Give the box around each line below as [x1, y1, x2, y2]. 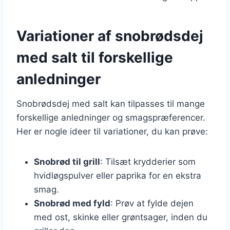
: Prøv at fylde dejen [110, 198, 194, 208]
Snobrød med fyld [34, 198, 110, 208]
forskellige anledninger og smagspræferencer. [16, 112, 205, 123]
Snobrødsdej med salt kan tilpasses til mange [16, 98, 205, 109]
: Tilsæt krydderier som [100, 156, 196, 167]
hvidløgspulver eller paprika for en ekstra [34, 170, 201, 181]
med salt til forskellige [16, 48, 173, 66]
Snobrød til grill [34, 156, 100, 167]
